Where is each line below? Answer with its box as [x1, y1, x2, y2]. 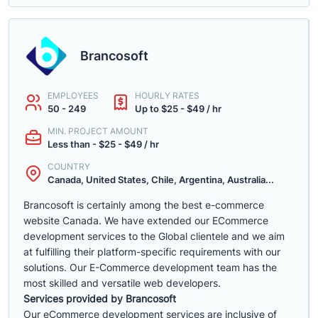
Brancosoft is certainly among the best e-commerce [23, 199, 264, 211]
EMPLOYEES [48, 90, 99, 101]
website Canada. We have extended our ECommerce [23, 214, 268, 226]
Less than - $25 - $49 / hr [48, 138, 159, 150]
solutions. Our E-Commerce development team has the [23, 261, 277, 273]
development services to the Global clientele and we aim [23, 230, 285, 242]
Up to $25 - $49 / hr [135, 103, 221, 114]
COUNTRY [48, 161, 90, 172]
